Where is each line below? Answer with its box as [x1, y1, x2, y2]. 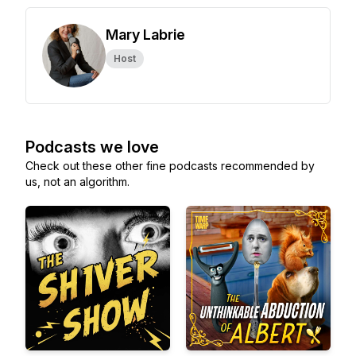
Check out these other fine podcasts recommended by [25, 159, 315, 172]
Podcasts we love [25, 137, 159, 157]
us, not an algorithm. [25, 175, 130, 188]
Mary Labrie [106, 26, 185, 43]
